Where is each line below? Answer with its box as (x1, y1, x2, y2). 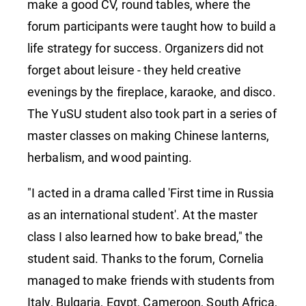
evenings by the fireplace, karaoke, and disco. (27, 85, 276, 99)
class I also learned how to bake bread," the (27, 229, 264, 244)
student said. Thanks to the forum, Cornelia (27, 251, 264, 266)
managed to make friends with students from (27, 273, 275, 288)
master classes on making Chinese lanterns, (27, 128, 270, 143)
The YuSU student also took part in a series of (27, 107, 277, 121)
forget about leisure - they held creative (27, 63, 242, 77)
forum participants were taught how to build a (27, 19, 277, 33)
